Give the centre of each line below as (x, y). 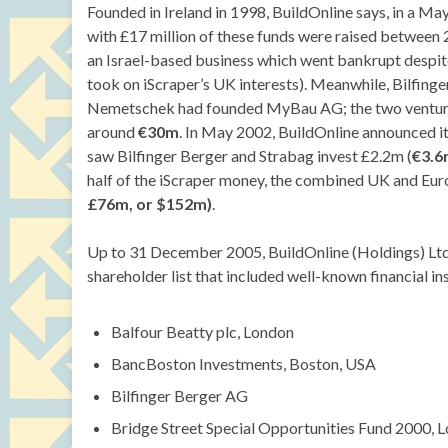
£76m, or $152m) (149, 203)
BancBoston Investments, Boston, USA (243, 363)
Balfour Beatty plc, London (202, 331)
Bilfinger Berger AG (179, 395)
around (112, 131)
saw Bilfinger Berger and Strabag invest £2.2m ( (249, 155)
